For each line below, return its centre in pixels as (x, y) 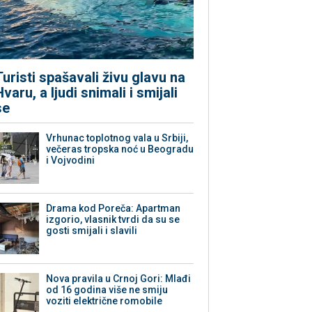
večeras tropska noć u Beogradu (120, 149)
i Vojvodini (71, 161)
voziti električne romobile (104, 301)
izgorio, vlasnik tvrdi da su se (113, 220)
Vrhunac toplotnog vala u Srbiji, (117, 138)
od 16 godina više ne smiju (107, 290)
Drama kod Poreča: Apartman (114, 209)
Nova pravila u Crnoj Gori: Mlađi (119, 279)
